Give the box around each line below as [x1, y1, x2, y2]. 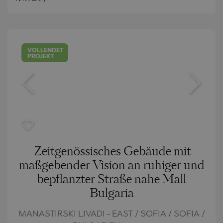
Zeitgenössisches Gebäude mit [34, 145, 191, 158]
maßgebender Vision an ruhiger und [18, 159, 205, 172]
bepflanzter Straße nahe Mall [37, 173, 186, 186]
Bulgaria [89, 187, 134, 200]
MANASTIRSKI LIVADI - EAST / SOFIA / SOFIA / [18, 210, 205, 219]
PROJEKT [27, 53, 55, 60]
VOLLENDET [27, 47, 64, 54]
